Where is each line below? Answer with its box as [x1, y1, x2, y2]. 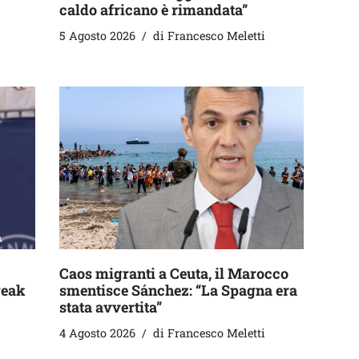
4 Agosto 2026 [59, 325, 135, 341]
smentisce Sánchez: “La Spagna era [59, 280, 297, 301]
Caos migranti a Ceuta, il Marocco [59, 264, 288, 284]
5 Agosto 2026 [59, 27, 135, 43]
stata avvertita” [59, 297, 162, 317]
